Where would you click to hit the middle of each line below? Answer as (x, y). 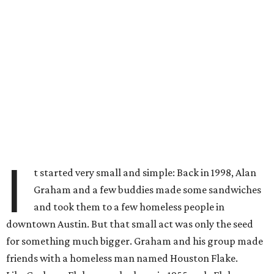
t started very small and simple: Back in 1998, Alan (145, 172)
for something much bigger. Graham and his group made (135, 241)
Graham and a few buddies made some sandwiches (148, 190)
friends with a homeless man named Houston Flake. (122, 258)
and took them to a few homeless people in (129, 207)
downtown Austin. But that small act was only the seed (130, 224)
